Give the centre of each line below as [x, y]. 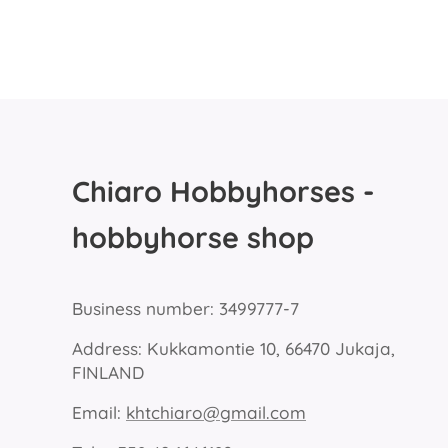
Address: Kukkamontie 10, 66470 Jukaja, [233, 348]
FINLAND [108, 372]
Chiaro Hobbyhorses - [223, 191]
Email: [99, 412]
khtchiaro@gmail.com [216, 412]
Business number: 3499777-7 [185, 308]
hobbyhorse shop [193, 237]
